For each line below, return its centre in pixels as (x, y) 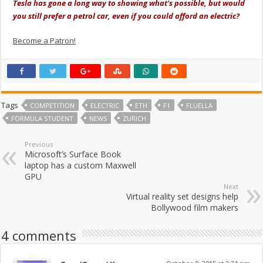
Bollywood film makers (194, 208)
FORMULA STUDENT (43, 119)
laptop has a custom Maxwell (81, 166)
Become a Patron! (45, 41)
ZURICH (135, 119)
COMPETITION (53, 106)
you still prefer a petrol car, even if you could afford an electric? (127, 16)
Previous (39, 144)
